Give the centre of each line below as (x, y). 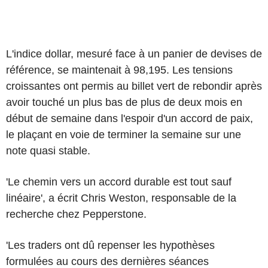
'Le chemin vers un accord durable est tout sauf (119, 182)
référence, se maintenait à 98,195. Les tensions (119, 70)
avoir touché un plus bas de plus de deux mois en (124, 102)
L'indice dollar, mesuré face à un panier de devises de (134, 54)
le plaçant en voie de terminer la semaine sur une (124, 134)
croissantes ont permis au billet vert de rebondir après (134, 86)
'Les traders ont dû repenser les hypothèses (110, 245)
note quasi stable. (48, 150)
